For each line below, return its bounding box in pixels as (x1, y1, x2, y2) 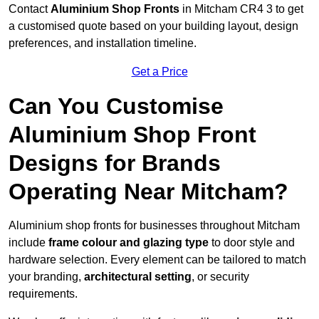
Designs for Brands (9, 150, 221, 177)
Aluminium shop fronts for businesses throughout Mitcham (9, 219, 300, 232)
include (9, 236, 48, 249)
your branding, (9, 271, 84, 283)
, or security (192, 271, 249, 283)
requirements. (9, 288, 78, 300)
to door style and (209, 236, 295, 249)
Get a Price (131, 66, 188, 78)
